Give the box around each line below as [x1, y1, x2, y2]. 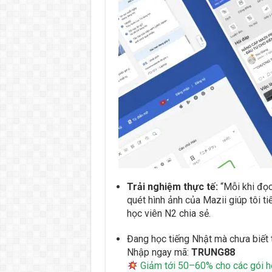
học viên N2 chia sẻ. [126, 207, 211, 219]
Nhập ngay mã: [126, 246, 191, 258]
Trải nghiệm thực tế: [126, 180, 218, 192]
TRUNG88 [191, 246, 235, 258]
